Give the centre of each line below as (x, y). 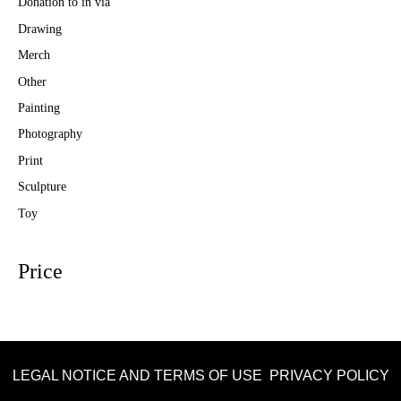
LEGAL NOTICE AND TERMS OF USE (137, 375)
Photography (50, 134)
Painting (39, 107)
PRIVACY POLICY (329, 375)
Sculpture (42, 187)
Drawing (40, 29)
